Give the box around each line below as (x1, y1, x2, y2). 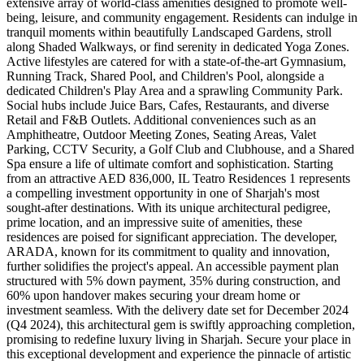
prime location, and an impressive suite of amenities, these (6, 215, 302, 230)
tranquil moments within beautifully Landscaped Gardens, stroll (6, 25, 331, 40)
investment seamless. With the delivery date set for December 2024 (6, 303, 349, 318)
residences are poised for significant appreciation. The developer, (6, 230, 337, 245)
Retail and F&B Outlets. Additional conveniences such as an (6, 113, 316, 128)
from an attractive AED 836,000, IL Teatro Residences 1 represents (6, 171, 350, 186)
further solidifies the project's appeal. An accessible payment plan (6, 259, 339, 274)
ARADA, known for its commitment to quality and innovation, (6, 245, 330, 259)
